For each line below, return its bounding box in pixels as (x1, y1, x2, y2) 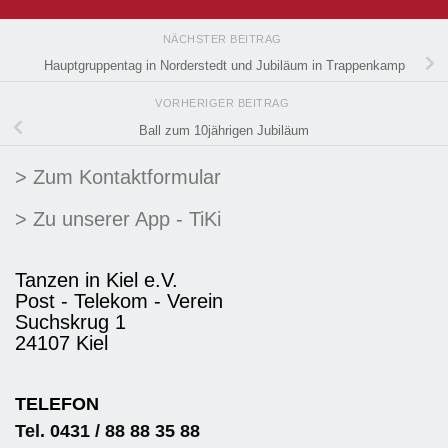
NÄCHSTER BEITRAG (162, 33, 286, 46)
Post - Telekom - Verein (15, 290, 223, 313)
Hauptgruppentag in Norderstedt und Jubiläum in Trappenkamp (43, 58, 405, 74)
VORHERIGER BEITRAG (155, 97, 293, 110)
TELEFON (15, 394, 99, 415)
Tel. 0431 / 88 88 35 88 (15, 421, 200, 442)
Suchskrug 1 (15, 311, 126, 334)
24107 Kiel (15, 332, 108, 355)
